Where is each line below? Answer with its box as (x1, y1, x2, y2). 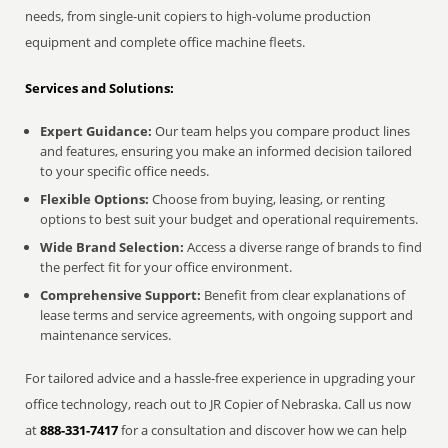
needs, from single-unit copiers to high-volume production (25, 7, 372, 25)
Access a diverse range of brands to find (184, 238, 423, 256)
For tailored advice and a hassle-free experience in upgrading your (25, 369, 416, 387)
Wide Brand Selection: (40, 238, 185, 256)
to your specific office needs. (40, 162, 210, 180)
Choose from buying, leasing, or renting (149, 190, 386, 208)
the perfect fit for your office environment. (40, 258, 293, 276)
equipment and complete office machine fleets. (25, 33, 306, 51)
